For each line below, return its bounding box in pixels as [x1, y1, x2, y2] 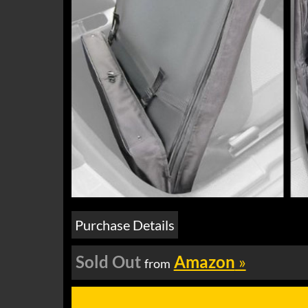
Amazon [173, 252, 235, 272]
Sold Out [75, 252, 141, 272]
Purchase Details [74, 217, 175, 233]
